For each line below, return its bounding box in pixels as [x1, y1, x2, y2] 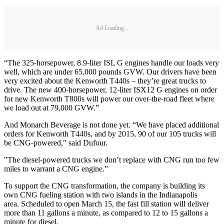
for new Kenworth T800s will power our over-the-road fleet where [4, 94, 214, 103]
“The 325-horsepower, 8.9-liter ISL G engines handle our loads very [4, 58, 219, 67]
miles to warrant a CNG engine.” [4, 164, 108, 173]
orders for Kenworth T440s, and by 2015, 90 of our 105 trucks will [4, 129, 216, 138]
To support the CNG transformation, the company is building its [4, 181, 205, 190]
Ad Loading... [95, 24, 128, 31]
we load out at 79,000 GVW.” [4, 103, 99, 112]
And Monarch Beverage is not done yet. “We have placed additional [4, 120, 219, 129]
